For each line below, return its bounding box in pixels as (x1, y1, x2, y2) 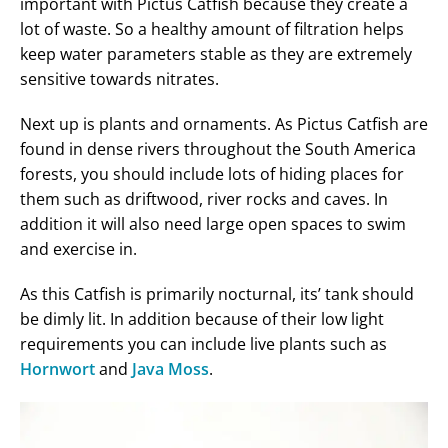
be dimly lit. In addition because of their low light (20, 307, 384, 330)
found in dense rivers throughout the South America (20, 137, 416, 160)
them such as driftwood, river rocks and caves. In (20, 187, 388, 210)
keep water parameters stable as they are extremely (20, 42, 412, 65)
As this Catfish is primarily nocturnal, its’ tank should (20, 282, 414, 305)
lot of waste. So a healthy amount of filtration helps (20, 17, 404, 40)
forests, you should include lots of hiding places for (20, 162, 404, 185)
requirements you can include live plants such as (20, 332, 387, 355)
